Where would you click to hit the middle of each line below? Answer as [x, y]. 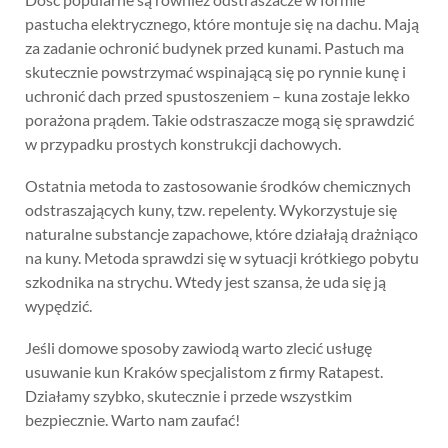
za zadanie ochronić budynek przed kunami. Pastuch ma [214, 47]
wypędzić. [58, 305]
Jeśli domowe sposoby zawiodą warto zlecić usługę [198, 347]
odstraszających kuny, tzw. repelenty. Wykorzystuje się [211, 209]
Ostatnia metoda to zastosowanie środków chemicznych [218, 185]
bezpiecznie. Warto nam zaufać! [132, 419]
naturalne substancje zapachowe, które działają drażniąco [221, 233]
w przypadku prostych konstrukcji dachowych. [183, 143]
